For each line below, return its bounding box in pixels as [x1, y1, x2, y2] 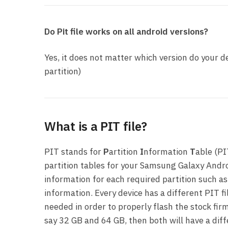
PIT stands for [44, 146, 103, 158]
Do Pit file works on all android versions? [44, 26, 208, 38]
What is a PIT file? [44, 118, 147, 135]
